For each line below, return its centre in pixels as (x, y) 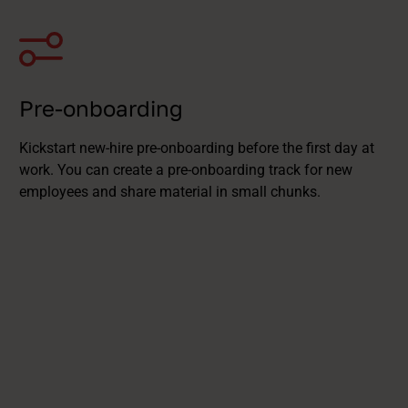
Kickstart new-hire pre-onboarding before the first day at (197, 148)
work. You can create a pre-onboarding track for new (186, 170)
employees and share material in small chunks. (170, 192)
